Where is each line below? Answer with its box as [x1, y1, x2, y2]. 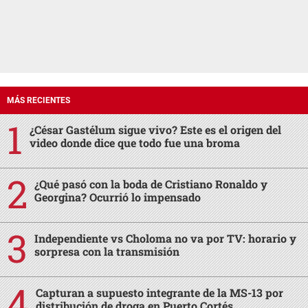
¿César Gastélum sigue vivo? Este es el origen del [30, 122, 281, 137]
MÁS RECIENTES [7, 96, 70, 106]
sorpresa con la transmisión [34, 244, 179, 259]
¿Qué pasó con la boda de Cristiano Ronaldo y [34, 177, 267, 192]
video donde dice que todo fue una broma [30, 135, 240, 151]
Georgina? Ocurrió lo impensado [34, 190, 201, 205]
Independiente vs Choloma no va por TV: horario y [34, 231, 296, 246]
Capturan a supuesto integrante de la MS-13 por [36, 285, 283, 300]
